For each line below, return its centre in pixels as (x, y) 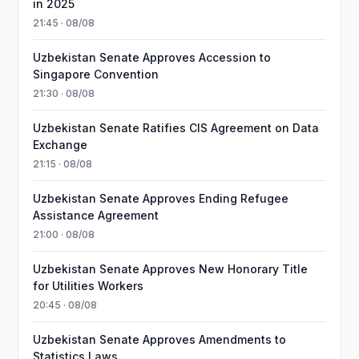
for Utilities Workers (89, 286)
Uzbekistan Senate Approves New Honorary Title (171, 269)
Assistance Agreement (96, 215)
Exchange (61, 145)
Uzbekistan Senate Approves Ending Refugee (161, 198)
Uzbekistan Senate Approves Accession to (152, 57)
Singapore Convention (96, 74)
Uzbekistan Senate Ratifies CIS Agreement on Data (176, 128)
